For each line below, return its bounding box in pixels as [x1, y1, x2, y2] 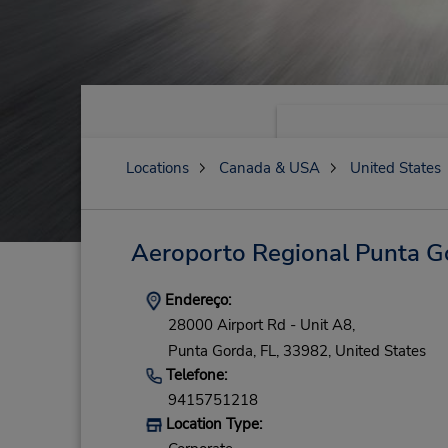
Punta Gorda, [167, 340, 256, 361]
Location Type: [161, 414, 262, 435]
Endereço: [160, 290, 231, 310]
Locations [125, 158, 189, 178]
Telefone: [161, 364, 227, 385]
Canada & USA [218, 158, 320, 178]
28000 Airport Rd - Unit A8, [167, 315, 355, 336]
